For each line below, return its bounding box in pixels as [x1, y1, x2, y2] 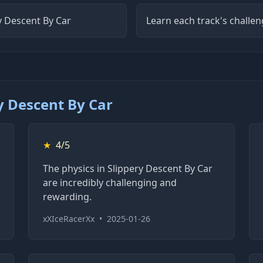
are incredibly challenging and [43, 176, 177, 189]
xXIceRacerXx [43, 213, 95, 224]
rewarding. [43, 190, 92, 203]
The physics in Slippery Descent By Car [43, 161, 213, 175]
